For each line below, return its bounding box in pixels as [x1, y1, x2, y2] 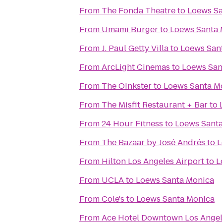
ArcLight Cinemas [102, 61, 170, 73]
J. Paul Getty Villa [102, 43, 168, 54]
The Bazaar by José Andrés [102, 137, 205, 148]
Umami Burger [102, 24, 158, 35]
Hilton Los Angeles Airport [102, 156, 204, 167]
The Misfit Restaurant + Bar [102, 99, 208, 111]
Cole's [102, 193, 124, 205]
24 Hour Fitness [102, 118, 163, 129]
